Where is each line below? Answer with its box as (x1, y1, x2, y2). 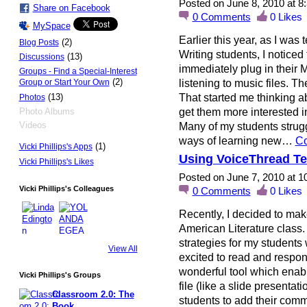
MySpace (32, 20, 71, 31)
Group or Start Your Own (19, 77, 110, 88)
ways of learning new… (178, 134, 295, 147)
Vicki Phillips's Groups (19, 270, 101, 279)
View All (108, 243, 138, 254)
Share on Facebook (32, 2, 110, 13)
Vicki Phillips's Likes (19, 156, 94, 167)
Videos (19, 120, 47, 131)
